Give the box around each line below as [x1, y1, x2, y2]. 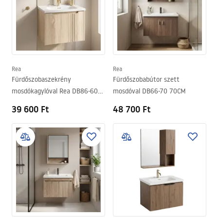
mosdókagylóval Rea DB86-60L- [12, 87, 103, 95]
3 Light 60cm [12, 98, 51, 107]
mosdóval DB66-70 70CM [113, 87, 186, 95]
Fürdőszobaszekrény [12, 75, 71, 84]
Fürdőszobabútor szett [113, 75, 180, 84]
